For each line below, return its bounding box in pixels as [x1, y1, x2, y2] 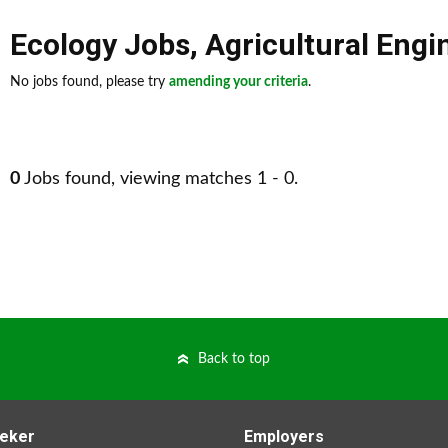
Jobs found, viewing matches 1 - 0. [20, 170, 298, 188]
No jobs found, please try [10, 75, 169, 89]
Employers [244, 427, 324, 446]
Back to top [198, 352, 270, 366]
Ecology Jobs [10, 27, 190, 62]
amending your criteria [169, 75, 308, 89]
